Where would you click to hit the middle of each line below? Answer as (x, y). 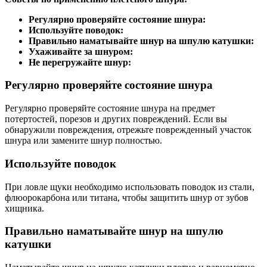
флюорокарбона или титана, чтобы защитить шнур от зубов (127, 197)
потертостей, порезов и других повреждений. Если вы (116, 119)
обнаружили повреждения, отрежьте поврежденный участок (128, 130)
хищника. (24, 208)
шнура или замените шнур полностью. (83, 141)
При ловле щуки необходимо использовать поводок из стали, (130, 187)
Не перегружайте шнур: (80, 62)
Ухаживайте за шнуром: (81, 51)
